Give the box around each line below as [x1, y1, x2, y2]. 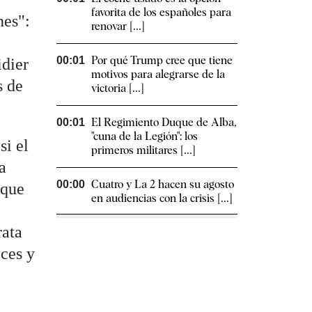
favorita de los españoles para [91, 6, 231, 19]
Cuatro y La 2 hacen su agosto [91, 178, 234, 192]
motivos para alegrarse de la [91, 68, 225, 81]
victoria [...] [91, 81, 144, 95]
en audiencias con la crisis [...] [91, 192, 233, 205]
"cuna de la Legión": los [91, 130, 198, 143]
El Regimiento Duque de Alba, [91, 116, 237, 130]
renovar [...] [91, 19, 145, 33]
